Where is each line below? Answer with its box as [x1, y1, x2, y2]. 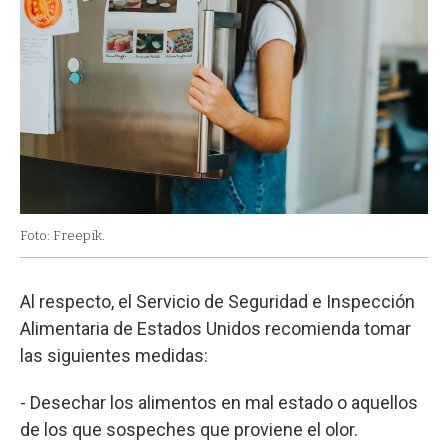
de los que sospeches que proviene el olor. [20, 419, 358, 441]
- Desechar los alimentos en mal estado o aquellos [20, 392, 418, 414]
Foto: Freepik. [20, 228, 105, 244]
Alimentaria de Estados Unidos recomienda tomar [20, 318, 411, 340]
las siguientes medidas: [20, 345, 208, 367]
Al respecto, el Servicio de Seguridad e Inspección [20, 291, 415, 313]
